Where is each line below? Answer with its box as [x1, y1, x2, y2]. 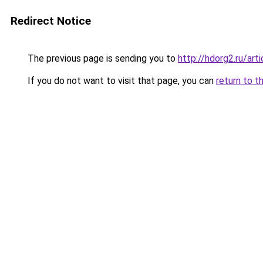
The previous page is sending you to [25, 53, 178, 64]
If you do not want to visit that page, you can [25, 75, 216, 86]
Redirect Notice [11, 14, 91, 28]
